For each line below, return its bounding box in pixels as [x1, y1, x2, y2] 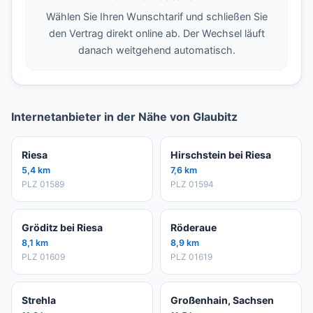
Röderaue [170, 221, 217, 234]
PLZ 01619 [170, 252, 212, 263]
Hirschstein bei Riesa [170, 149, 271, 161]
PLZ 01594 [170, 179, 214, 190]
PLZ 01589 [22, 179, 64, 190]
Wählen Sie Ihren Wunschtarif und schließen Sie [45, 10, 268, 23]
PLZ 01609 [22, 252, 65, 263]
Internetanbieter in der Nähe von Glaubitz [11, 110, 238, 124]
